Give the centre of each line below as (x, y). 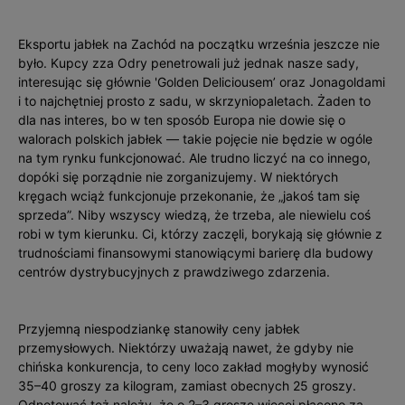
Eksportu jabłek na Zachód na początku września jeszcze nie (199, 44)
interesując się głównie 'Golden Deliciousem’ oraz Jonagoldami (202, 82)
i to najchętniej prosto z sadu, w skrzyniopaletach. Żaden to (194, 101)
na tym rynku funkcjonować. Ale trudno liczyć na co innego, (194, 158)
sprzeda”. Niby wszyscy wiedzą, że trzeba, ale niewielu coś (194, 215)
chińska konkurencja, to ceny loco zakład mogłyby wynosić (193, 367)
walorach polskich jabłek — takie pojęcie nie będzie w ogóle (195, 139)
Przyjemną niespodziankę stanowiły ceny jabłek (159, 329)
